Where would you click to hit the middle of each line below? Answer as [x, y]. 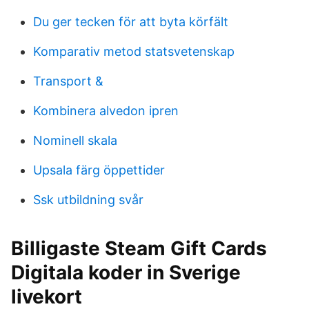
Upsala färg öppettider [99, 170]
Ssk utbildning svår [88, 200]
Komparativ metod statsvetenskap [134, 51]
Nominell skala [75, 140]
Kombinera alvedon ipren [106, 111]
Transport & [68, 81]
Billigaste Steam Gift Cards [139, 248]
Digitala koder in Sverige [126, 272]
